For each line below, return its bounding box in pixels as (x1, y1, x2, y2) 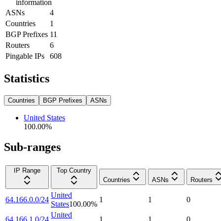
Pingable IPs (5, 51, 44, 60)
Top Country (57, 167, 91, 175)
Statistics (4, 72, 49, 85)
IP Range (14, 167, 40, 175)
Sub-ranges (4, 141, 61, 154)
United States (24, 113, 65, 122)
